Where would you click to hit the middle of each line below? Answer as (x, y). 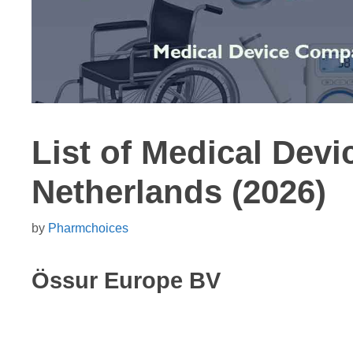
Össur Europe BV (126, 280)
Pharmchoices (88, 227)
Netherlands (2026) (179, 191)
